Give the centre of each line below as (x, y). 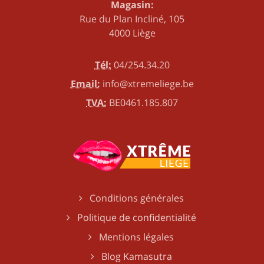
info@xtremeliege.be (148, 84)
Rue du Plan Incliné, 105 (132, 19)
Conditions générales (136, 198)
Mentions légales (136, 237)
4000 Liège (132, 33)
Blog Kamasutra (136, 256)
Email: (85, 84)
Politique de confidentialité (136, 217)
